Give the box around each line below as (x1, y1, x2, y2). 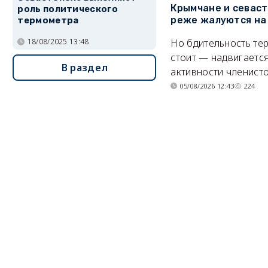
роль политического (17, 4, 118, 15)
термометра (17, 15, 79, 26)
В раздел (61, 60, 108, 74)
